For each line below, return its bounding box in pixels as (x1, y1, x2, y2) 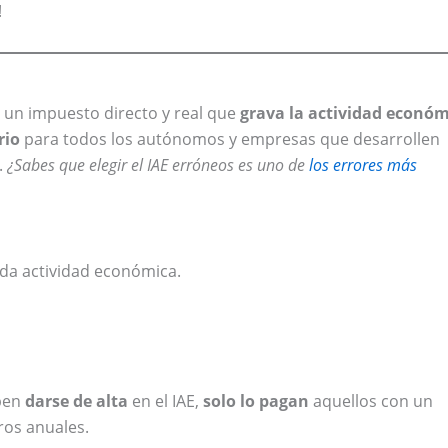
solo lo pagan (203, 390, 309, 413)
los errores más (309, 154, 417, 177)
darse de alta (25, 390, 128, 413)
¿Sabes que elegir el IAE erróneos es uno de (7, 154, 309, 177)
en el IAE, (128, 390, 203, 413)
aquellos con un (309, 390, 433, 413)
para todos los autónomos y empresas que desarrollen (20, 128, 440, 151)
